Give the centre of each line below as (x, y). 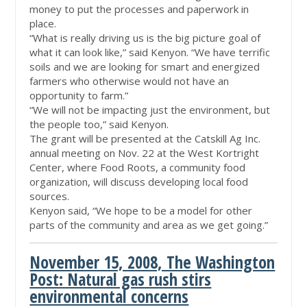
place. (43, 24)
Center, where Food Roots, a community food (138, 168)
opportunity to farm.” (79, 96)
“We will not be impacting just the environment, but (150, 110)
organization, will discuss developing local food (139, 182)
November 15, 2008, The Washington (152, 262)
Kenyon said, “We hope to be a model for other (141, 211)
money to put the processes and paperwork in (139, 9)
